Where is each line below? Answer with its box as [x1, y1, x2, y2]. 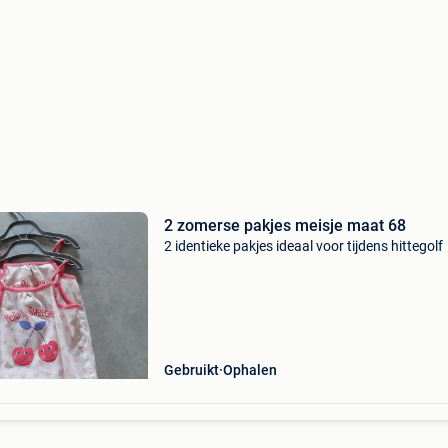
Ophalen [222, 362, 277, 378]
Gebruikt [163, 362, 219, 378]
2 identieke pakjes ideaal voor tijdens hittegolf [163, 238, 443, 254]
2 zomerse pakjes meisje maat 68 [163, 216, 406, 235]
